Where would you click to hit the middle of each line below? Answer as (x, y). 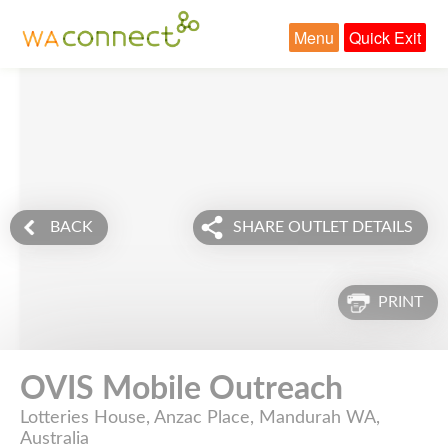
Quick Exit (384, 37)
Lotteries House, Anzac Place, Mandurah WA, (200, 418)
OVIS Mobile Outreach (181, 389)
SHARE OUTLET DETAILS (323, 227)
